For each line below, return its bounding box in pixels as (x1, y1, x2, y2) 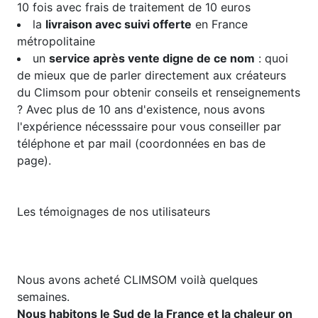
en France (192, 16, 248, 31)
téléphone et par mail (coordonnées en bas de (17, 136, 265, 150)
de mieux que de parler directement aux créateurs (17, 67, 286, 82)
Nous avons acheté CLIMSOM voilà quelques (17, 272, 258, 287)
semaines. (17, 289, 70, 304)
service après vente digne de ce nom (49, 50, 255, 65)
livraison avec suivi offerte (45, 16, 192, 31)
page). (17, 153, 51, 168)
